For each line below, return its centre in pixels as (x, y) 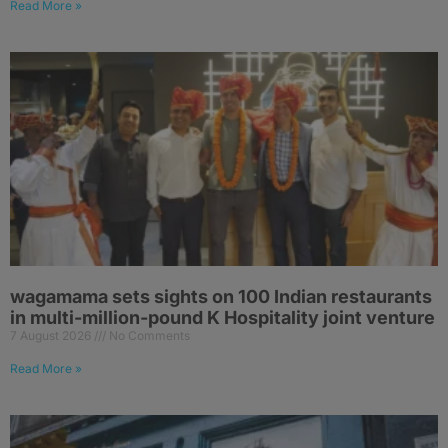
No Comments (148, 336)
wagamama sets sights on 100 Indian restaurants (221, 297)
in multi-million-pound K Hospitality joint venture (222, 318)
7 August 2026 (52, 336)
